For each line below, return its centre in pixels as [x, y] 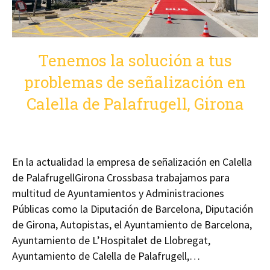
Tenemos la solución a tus [135, 61]
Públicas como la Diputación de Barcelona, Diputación [133, 209]
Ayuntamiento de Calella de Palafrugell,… [106, 256]
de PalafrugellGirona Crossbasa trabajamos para [121, 178]
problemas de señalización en [135, 82]
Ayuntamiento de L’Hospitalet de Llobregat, [111, 240]
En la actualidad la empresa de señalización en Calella [132, 162]
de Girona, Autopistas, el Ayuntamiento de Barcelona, [132, 225]
